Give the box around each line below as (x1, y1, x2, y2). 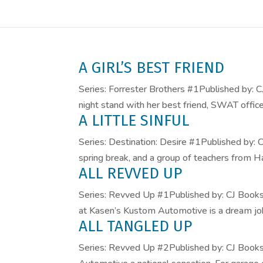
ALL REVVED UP (79, 164, 183, 183)
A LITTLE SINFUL (79, 112, 190, 130)
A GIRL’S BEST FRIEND (79, 59, 225, 77)
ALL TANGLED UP (79, 217, 193, 235)
